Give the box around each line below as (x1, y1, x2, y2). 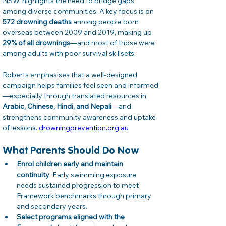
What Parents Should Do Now (3, 146, 139, 157)
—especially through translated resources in (3, 91, 148, 101)
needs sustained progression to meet (17, 181, 140, 190)
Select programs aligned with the (17, 212, 126, 222)
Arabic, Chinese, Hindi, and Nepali (3, 102, 111, 111)
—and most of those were (70, 38, 156, 48)
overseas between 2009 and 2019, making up (3, 28, 153, 37)
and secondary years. (17, 202, 87, 211)
